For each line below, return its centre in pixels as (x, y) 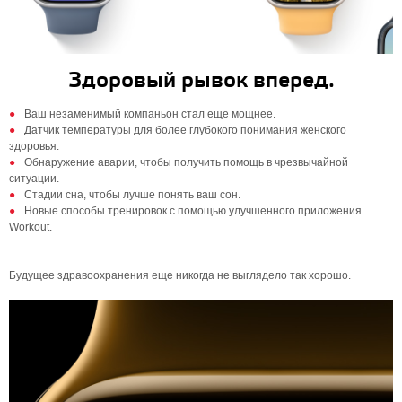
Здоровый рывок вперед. (201, 81)
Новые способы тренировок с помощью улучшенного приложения (193, 211)
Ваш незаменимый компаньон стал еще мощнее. (150, 114)
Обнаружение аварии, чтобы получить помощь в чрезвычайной (186, 162)
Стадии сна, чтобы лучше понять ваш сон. (132, 195)
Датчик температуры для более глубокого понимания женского (185, 130)
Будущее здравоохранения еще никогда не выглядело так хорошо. (180, 275)
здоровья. (34, 146)
